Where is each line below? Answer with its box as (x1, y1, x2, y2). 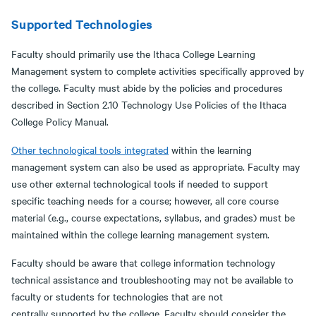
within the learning (169, 142, 252, 157)
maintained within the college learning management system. (11, 227, 269, 241)
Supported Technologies (11, 16, 153, 32)
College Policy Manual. (11, 114, 111, 128)
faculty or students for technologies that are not (11, 289, 223, 303)
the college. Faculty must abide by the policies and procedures (11, 80, 283, 95)
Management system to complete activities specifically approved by (11, 63, 304, 78)
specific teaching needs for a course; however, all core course (11, 193, 279, 207)
